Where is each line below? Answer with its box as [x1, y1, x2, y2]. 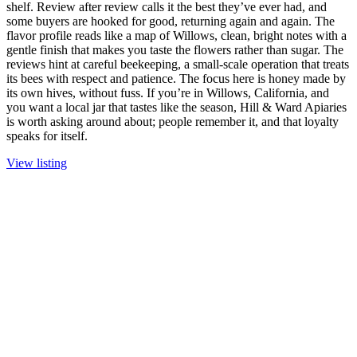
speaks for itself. [6, 129, 88, 143]
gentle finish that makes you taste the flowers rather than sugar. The [6, 43, 343, 57]
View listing [6, 156, 67, 171]
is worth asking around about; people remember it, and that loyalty [6, 115, 339, 129]
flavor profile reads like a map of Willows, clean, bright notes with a [6, 29, 347, 43]
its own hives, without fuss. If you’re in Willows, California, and [6, 86, 329, 100]
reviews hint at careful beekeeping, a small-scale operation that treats [6, 57, 349, 72]
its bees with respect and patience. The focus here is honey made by [6, 72, 346, 86]
